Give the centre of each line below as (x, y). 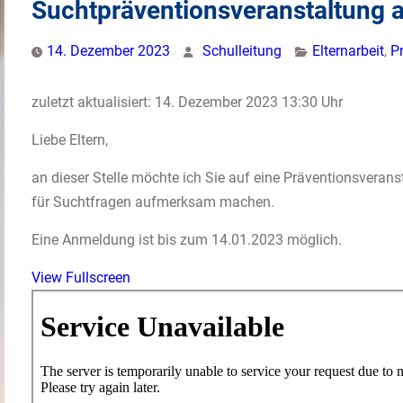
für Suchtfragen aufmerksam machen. (153, 202)
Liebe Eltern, (70, 140)
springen (58, 374)
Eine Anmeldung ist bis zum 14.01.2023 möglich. (187, 240)
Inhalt (49, 349)
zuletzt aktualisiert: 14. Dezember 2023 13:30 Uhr (187, 102)
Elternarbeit (348, 51)
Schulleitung (242, 51)
